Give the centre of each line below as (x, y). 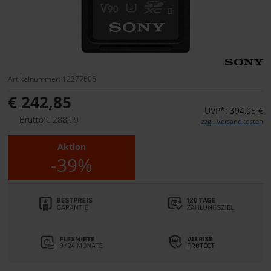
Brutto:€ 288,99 (49, 120)
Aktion (72, 147)
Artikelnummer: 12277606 (52, 79)
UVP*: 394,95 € (234, 111)
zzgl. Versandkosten (232, 122)
